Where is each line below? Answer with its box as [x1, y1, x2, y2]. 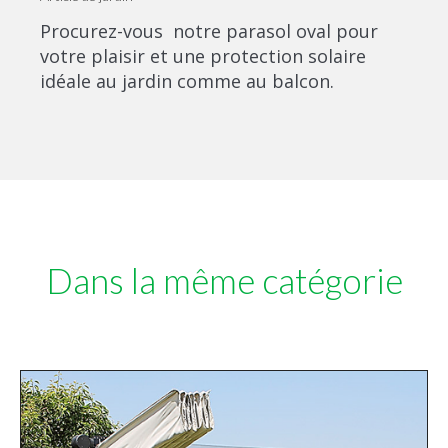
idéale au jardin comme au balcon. [40, 69, 334, 93]
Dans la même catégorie [45, 259, 403, 301]
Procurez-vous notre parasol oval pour [40, 19, 378, 43]
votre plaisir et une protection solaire [40, 44, 366, 68]
